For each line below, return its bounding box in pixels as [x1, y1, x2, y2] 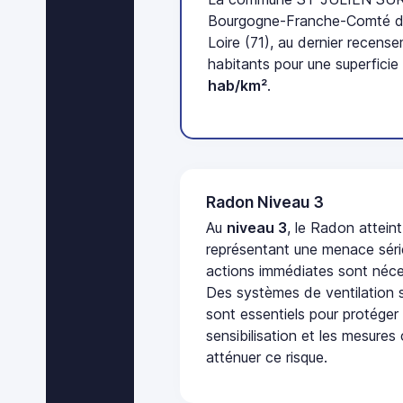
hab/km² [208, 76, 268, 95]
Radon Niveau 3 [206, 192, 325, 211]
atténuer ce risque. [206, 348, 328, 367]
